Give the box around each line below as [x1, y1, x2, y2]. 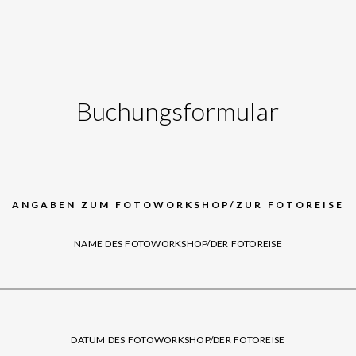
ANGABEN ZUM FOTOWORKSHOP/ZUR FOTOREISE [11, 199, 344, 211]
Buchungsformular [76, 95, 280, 126]
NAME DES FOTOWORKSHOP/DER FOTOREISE [74, 238, 282, 250]
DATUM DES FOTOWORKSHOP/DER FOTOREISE [71, 333, 285, 346]
